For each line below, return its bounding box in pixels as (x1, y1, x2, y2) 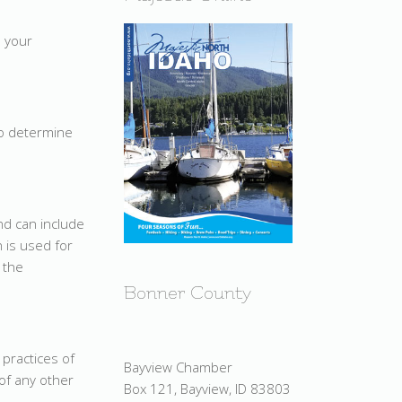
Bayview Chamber (124, 357, 232, 376)
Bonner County (124, 281, 251, 304)
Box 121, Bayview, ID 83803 (124, 379, 291, 398)
